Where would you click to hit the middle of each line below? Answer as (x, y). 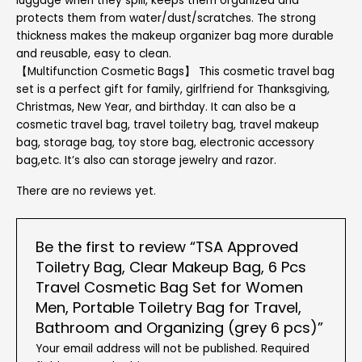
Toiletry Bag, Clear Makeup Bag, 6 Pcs (170, 267)
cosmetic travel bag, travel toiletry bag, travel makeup (168, 124)
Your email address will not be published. (146, 348)
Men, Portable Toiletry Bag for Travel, (168, 307)
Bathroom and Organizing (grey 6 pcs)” (179, 327)
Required (285, 348)
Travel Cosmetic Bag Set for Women (169, 287)
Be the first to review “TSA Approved (166, 246)
